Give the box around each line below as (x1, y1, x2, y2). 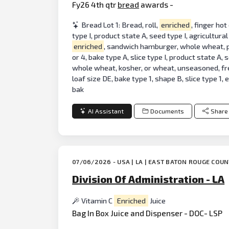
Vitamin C (81, 196, 114, 205)
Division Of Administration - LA (72, 173, 225, 186)
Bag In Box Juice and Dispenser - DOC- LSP (72, 208, 223, 218)
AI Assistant (88, 107, 124, 115)
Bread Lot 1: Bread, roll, (81, 20, 160, 29)
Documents (150, 107, 184, 115)
